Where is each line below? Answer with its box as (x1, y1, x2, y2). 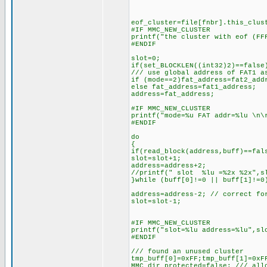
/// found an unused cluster (131, 248, 244, 255)
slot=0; (131, 55, 160, 62)
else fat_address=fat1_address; (131, 83, 256, 91)
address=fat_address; (131, 91, 215, 98)
